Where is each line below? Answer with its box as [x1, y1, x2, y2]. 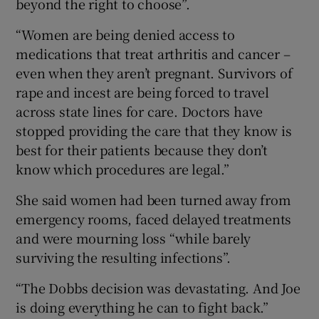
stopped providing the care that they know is [16, 120, 292, 140]
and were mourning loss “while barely [16, 228, 251, 247]
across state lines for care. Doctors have [16, 101, 263, 120]
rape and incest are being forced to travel [16, 82, 270, 101]
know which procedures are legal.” [16, 159, 229, 178]
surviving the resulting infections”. [16, 247, 231, 266]
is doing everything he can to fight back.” [16, 297, 269, 316]
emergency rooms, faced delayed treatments [16, 209, 292, 228]
